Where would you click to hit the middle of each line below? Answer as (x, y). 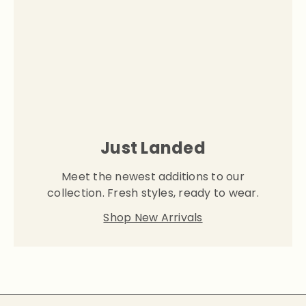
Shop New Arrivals (153, 218)
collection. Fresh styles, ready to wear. (153, 193)
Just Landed (153, 148)
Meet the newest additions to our (153, 177)
